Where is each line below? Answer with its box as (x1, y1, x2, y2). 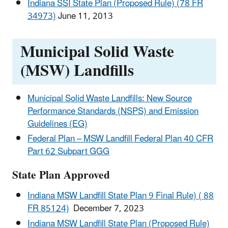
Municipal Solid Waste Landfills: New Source (27, 89, 192, 108)
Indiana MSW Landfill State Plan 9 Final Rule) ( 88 (27, 187, 214, 206)
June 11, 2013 (56, 7, 113, 25)
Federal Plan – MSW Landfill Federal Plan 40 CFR (27, 129, 213, 148)
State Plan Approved (12, 164, 110, 187)
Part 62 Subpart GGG (27, 142, 109, 161)
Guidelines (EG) (27, 115, 88, 133)
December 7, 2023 (69, 199, 144, 218)
